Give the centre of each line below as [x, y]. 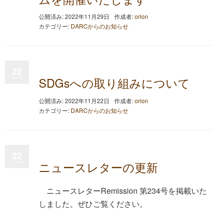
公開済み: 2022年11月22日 [74, 100]
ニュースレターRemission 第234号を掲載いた [127, 190]
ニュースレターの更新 [98, 167]
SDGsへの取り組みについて [114, 83]
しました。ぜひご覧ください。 [93, 203]
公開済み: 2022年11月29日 [74, 16]
